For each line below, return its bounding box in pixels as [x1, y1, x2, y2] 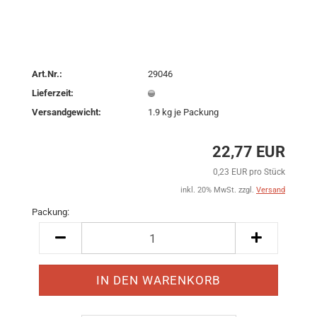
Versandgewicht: [32, 106, 101, 117]
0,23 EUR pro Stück [213, 167, 285, 177]
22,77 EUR [212, 143, 285, 161]
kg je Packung [160, 106, 219, 117]
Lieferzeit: [32, 87, 74, 98]
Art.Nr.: [32, 68, 62, 79]
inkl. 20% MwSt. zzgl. [180, 185, 256, 195]
